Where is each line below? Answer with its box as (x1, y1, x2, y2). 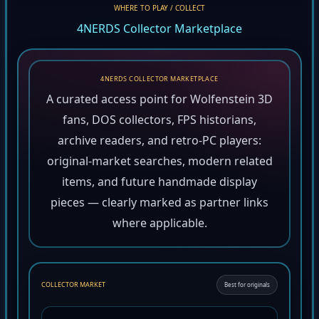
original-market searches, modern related (46, 155, 273, 172)
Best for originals (224, 283, 270, 291)
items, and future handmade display (62, 176, 257, 192)
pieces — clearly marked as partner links (51, 197, 268, 213)
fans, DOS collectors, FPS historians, (63, 114, 256, 130)
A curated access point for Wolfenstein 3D (46, 93, 273, 110)
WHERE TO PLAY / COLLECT (114, 5, 205, 16)
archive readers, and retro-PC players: (58, 135, 261, 151)
